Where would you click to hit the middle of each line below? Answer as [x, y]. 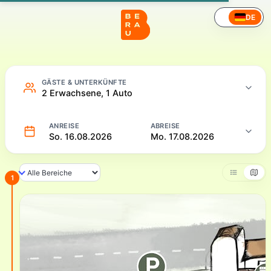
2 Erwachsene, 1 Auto [87, 93]
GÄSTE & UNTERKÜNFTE [84, 82]
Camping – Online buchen [72, 16]
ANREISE [64, 126]
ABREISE [165, 126]
